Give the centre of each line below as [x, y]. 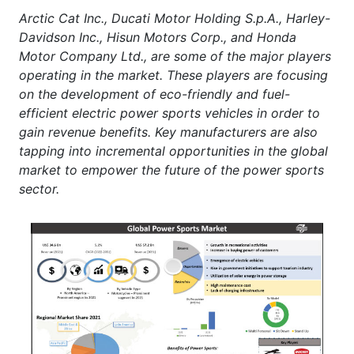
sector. [39, 188]
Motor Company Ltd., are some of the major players [175, 56]
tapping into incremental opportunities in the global [173, 151]
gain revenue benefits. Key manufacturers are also [168, 132]
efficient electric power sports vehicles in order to [169, 113]
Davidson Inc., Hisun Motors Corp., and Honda [158, 37]
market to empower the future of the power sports [171, 169]
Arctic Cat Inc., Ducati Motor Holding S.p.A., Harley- [175, 18]
